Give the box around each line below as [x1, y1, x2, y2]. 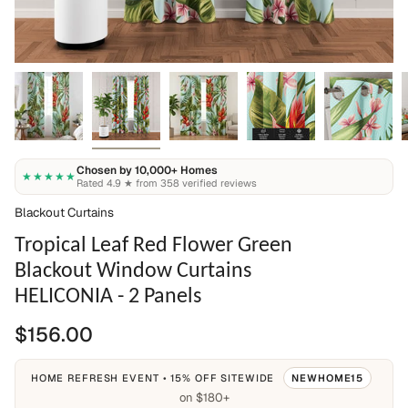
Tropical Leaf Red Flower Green [15, 230, 292, 257]
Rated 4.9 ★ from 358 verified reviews [76, 177, 257, 189]
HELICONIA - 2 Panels [15, 281, 201, 308]
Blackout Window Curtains [15, 256, 251, 282]
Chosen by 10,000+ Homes [76, 163, 218, 178]
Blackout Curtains [15, 204, 114, 220]
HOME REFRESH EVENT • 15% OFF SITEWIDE [30, 372, 279, 384]
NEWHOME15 [291, 372, 364, 384]
